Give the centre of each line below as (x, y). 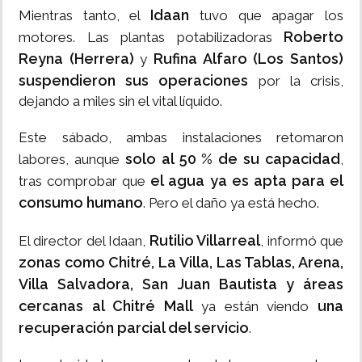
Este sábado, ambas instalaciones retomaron (181, 138)
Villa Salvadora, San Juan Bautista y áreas (181, 284)
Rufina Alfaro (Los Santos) (249, 59)
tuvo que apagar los (267, 16)
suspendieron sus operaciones (134, 81)
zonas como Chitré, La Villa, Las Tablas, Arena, (181, 263)
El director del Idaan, (84, 241)
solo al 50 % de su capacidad (232, 159)
